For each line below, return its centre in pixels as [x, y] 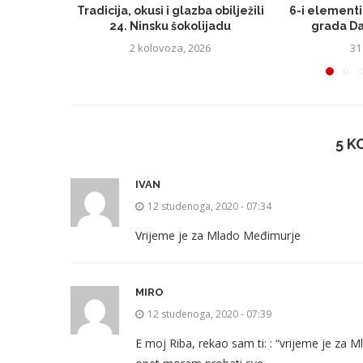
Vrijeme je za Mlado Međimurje [218, 236]
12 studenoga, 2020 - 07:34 [209, 207]
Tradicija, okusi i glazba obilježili [170, 10]
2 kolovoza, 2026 [171, 47]
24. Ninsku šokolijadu [171, 26]
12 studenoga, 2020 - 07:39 [209, 314]
